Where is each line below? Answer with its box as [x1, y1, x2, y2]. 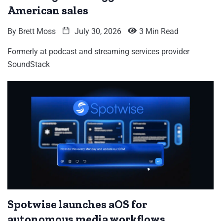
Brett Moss [18, 27, 56, 37]
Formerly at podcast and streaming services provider [7, 47, 189, 57]
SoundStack [7, 60, 50, 70]
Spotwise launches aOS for [7, 197, 147, 212]
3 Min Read [139, 27, 179, 37]
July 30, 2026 [73, 27, 121, 37]
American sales [7, 3, 88, 18]
